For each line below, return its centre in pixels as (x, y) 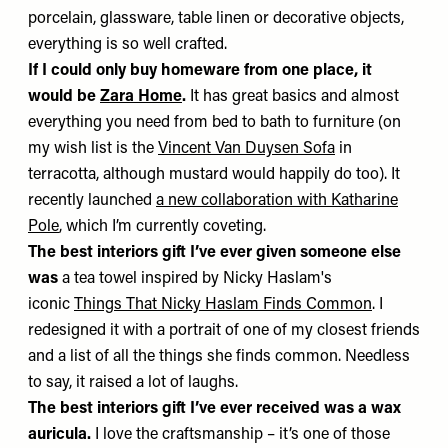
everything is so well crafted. (129, 44)
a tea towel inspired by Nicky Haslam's (195, 278)
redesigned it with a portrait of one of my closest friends (224, 330)
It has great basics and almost (294, 96)
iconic (51, 304)
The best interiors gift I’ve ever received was (191, 408)
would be (62, 96)
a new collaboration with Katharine (277, 200)
